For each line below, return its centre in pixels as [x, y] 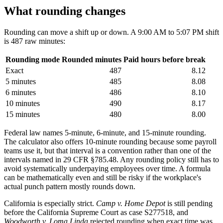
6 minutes [21, 92]
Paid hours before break [165, 59]
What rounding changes [65, 11]
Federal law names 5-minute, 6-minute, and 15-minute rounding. [105, 132]
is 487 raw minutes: [35, 41]
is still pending [189, 203]
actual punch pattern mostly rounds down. [70, 186]
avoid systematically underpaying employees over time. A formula [107, 168]
